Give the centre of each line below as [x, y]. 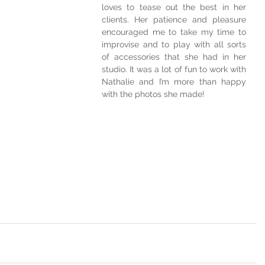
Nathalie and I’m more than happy [174, 82]
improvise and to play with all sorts [174, 44]
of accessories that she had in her [174, 57]
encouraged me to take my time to [174, 32]
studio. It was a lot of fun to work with [174, 69]
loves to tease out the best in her [174, 7]
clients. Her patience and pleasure [174, 20]
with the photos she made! [153, 94]
